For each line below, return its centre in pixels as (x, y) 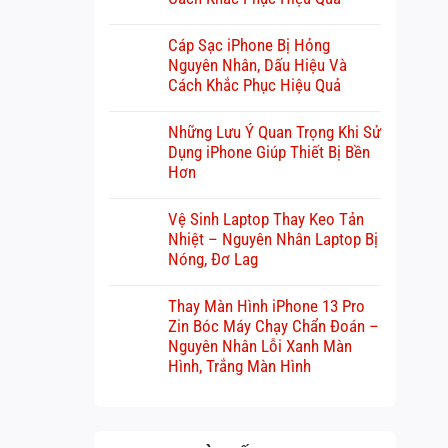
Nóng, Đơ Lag (212, 258)
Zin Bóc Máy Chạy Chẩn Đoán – (273, 325)
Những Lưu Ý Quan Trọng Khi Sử (274, 131)
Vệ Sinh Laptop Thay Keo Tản (265, 218)
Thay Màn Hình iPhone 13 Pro (266, 305)
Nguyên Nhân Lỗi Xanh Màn (259, 345)
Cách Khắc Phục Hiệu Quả (254, 84)
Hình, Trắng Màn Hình (239, 365)
